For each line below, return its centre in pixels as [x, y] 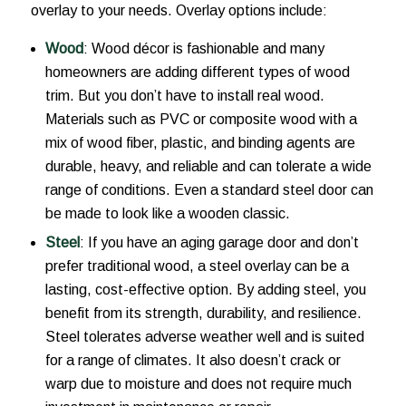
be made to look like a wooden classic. [167, 214]
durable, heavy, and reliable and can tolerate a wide [208, 167]
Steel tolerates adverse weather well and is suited [204, 337]
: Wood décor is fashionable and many [203, 49]
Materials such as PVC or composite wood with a [201, 120]
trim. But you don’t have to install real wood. [184, 96]
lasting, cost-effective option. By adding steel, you [205, 290]
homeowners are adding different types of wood [197, 72]
